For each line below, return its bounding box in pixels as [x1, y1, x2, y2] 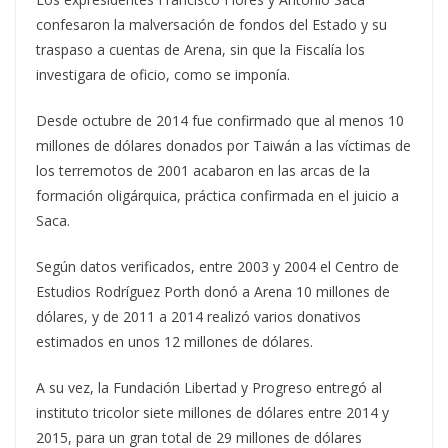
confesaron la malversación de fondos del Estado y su [36, 15, 387, 34]
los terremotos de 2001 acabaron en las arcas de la [36, 161, 370, 180]
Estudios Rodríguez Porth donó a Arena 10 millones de [36, 282, 390, 301]
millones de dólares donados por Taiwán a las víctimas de [36, 136, 411, 155]
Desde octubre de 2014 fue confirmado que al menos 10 [36, 111, 404, 130]
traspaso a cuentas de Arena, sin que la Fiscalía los [36, 40, 365, 59]
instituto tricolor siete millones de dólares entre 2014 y [36, 403, 389, 422]
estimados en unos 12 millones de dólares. [36, 332, 313, 351]
